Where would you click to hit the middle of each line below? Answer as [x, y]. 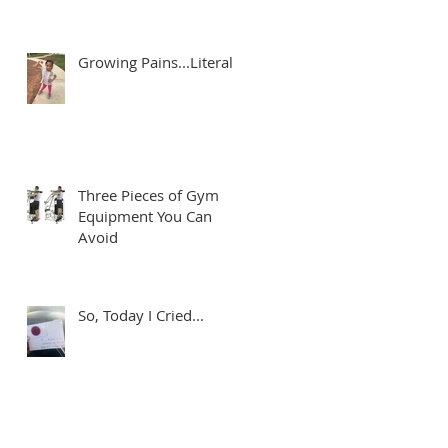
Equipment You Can [145, 215]
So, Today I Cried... [141, 314]
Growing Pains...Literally [161, 61]
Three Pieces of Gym [148, 194]
